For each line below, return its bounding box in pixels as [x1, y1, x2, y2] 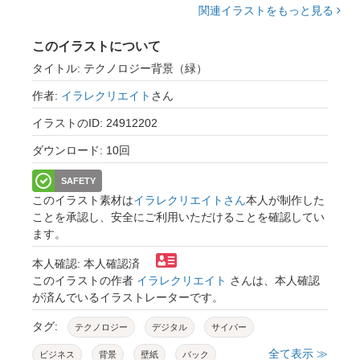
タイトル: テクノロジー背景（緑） [32, 62, 207, 76]
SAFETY [61, 176, 96, 186]
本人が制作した [246, 194, 325, 207]
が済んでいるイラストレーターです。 [32, 291, 223, 305]
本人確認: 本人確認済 [32, 257, 140, 271]
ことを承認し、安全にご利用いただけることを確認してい [32, 211, 325, 224]
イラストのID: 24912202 [32, 117, 157, 130]
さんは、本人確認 [227, 274, 320, 288]
